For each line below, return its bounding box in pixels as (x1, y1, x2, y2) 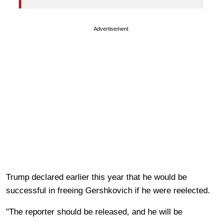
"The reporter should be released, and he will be (6, 207, 182, 217)
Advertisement (94, 25, 128, 32)
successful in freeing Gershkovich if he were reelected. (6, 185, 210, 195)
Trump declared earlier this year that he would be (6, 172, 187, 182)
